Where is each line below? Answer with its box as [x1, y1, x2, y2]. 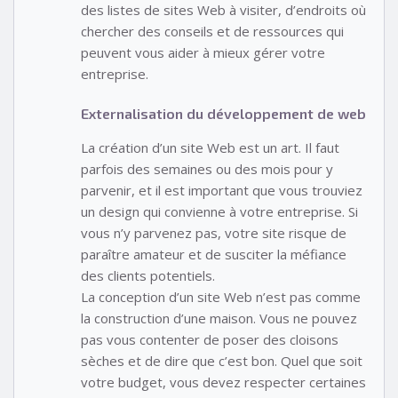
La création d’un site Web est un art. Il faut [81, 138, 339, 156]
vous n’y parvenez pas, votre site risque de [81, 223, 346, 242]
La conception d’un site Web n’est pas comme [81, 287, 361, 306]
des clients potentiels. [81, 266, 215, 284]
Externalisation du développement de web [81, 104, 366, 122]
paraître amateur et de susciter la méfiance [81, 244, 346, 263]
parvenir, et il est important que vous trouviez [81, 180, 362, 199]
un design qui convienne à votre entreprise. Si [81, 202, 358, 220]
